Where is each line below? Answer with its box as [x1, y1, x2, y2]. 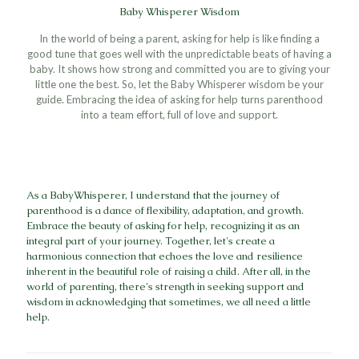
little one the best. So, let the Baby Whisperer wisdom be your [35, 77, 324, 91]
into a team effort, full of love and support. [81, 107, 278, 121]
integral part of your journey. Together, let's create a [26, 233, 275, 248]
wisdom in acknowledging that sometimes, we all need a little [26, 294, 311, 309]
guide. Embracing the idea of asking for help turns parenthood [36, 92, 323, 106]
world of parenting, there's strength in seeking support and [26, 279, 305, 293]
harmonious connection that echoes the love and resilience [26, 248, 303, 263]
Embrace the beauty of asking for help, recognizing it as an [26, 218, 300, 232]
